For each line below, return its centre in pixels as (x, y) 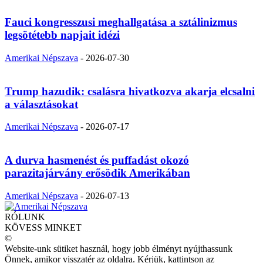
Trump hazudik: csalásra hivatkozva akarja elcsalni (130, 91)
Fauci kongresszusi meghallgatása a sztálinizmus (121, 22)
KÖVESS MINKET (43, 227)
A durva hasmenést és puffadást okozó (97, 160)
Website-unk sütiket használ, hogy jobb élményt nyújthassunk (119, 248)
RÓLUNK (25, 217)
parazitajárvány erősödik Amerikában (97, 173)
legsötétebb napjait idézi (62, 35)
